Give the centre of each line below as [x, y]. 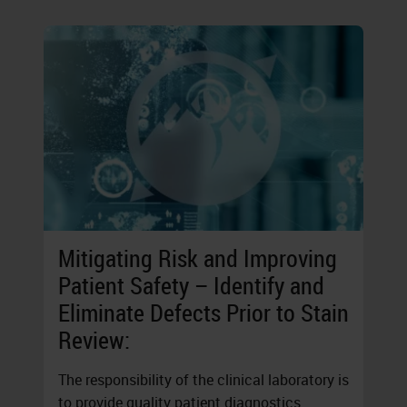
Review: [94, 341]
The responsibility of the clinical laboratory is [203, 380]
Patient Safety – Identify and [191, 286]
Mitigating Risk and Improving [198, 259]
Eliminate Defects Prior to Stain [203, 313]
